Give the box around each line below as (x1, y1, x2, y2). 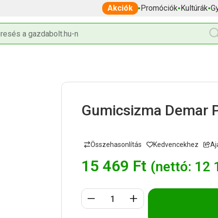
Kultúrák (181, 3, 208, 13)
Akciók (108, 3, 133, 13)
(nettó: (150, 158, 195, 175)
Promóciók (141, 3, 178, 13)
